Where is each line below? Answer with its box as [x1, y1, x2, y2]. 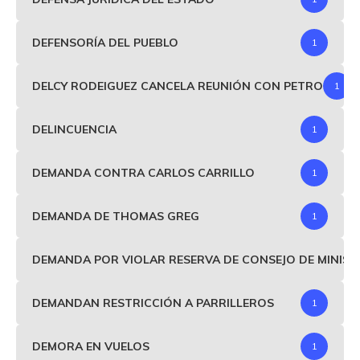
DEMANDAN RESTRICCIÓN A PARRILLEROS [32, 295, 274, 310]
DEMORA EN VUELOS [32, 338, 149, 354]
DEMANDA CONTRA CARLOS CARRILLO [32, 165, 255, 180]
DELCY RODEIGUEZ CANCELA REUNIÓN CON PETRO [32, 78, 323, 93]
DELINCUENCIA [32, 121, 117, 137]
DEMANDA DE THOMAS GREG [32, 208, 199, 223]
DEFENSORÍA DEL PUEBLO [32, 35, 178, 50]
